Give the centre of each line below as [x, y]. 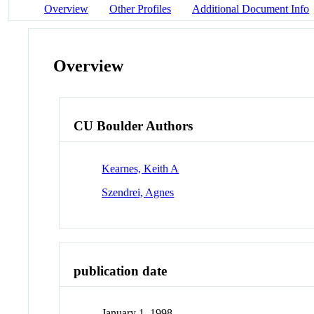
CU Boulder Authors [134, 126]
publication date [121, 271]
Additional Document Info [251, 8]
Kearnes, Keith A [141, 168]
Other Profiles [140, 8]
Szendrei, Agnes [138, 192]
